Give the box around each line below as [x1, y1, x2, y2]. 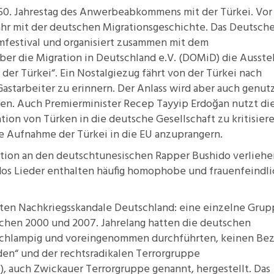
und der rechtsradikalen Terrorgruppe [18, 245, 200, 263]
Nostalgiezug [77, 65, 139, 83]
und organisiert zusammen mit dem [40, 34, 209, 52]
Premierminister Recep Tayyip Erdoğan [45, 95, 229, 113]
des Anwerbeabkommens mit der [58, 4, 220, 21]
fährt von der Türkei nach [139, 65, 262, 83]
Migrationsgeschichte [103, 19, 206, 37]
